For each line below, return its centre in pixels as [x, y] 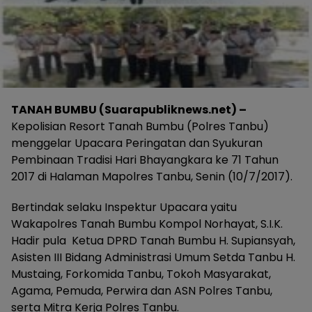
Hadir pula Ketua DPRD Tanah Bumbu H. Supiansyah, [153, 240]
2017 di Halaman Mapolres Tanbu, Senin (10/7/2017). [152, 176]
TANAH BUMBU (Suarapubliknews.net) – [129, 109]
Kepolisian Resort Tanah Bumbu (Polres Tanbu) [140, 126]
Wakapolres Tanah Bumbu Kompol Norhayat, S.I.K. [147, 224]
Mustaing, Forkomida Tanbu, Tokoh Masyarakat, [141, 274]
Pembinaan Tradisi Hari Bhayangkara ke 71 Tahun [145, 159]
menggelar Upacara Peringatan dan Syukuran [137, 143]
